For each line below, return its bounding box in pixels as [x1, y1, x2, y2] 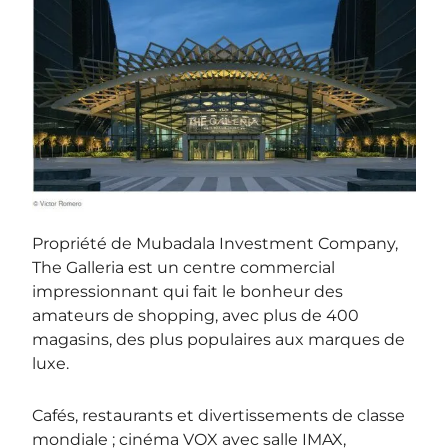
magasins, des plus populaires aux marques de [32, 330, 406, 350]
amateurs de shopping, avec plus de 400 [32, 306, 360, 326]
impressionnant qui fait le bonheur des [32, 282, 344, 302]
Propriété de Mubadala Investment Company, [32, 234, 399, 254]
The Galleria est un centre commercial [32, 258, 336, 278]
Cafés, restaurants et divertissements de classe [32, 406, 406, 426]
